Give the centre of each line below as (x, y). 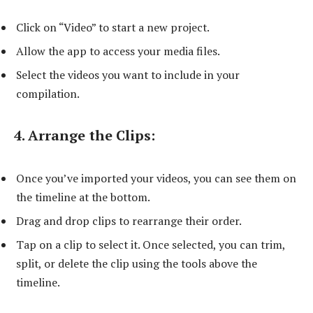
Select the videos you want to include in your (128, 75)
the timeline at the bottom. (83, 197)
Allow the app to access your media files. (118, 51)
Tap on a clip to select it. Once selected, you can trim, (151, 244)
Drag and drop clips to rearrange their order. (129, 220)
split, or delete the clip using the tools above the (137, 263)
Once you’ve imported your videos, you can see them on (156, 178)
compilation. (48, 94)
